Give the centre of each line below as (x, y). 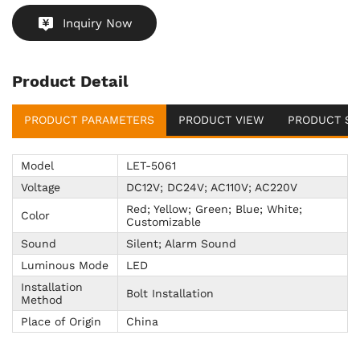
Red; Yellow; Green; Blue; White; (214, 209)
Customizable (164, 222)
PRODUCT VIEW (221, 120)
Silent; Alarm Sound (181, 244)
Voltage (41, 188)
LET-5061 (151, 166)
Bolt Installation (170, 294)
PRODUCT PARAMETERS (89, 120)
